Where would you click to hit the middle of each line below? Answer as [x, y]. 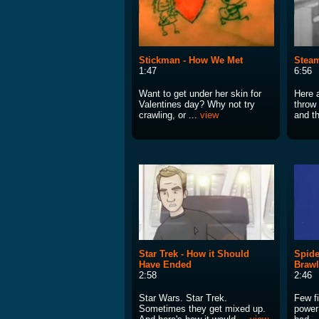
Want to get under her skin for [200, 94]
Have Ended [165, 265]
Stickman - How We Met [191, 61]
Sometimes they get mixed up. [202, 309]
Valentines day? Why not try [197, 105]
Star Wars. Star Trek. [183, 298]
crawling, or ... [169, 115]
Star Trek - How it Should [194, 254]
